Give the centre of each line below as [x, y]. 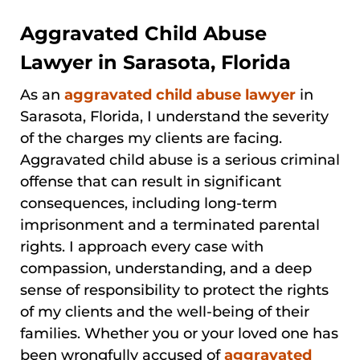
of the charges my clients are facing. [151, 138]
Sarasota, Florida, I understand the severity [174, 116]
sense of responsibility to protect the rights [174, 290]
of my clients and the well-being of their [165, 311]
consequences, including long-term [149, 203]
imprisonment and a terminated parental [170, 225]
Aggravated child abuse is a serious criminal [180, 160]
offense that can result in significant [151, 181]
